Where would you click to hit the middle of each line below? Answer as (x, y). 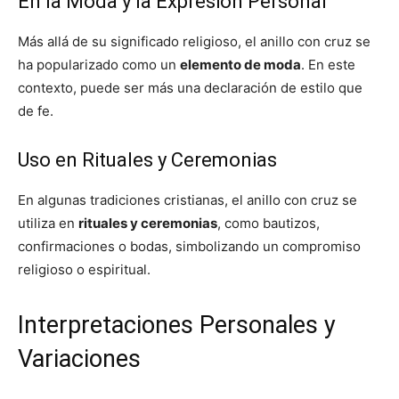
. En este (328, 65)
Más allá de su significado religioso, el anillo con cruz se (194, 41)
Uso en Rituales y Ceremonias (147, 160)
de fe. (36, 111)
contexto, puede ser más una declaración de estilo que (190, 88)
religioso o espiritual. (84, 269)
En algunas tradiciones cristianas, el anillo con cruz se (187, 200)
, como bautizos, (269, 223)
